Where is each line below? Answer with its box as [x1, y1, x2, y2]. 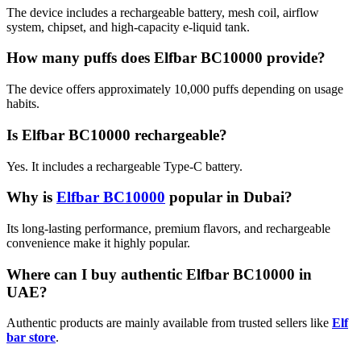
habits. [6, 97, 39, 111]
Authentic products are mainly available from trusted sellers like [6, 316, 332, 330]
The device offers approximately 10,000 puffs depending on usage [6, 82, 343, 97]
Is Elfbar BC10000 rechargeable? [6, 126, 227, 143]
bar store [6, 330, 56, 345]
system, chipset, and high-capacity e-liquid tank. [6, 19, 250, 34]
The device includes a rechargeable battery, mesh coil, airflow [6, 5, 319, 19]
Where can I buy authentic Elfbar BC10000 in [6, 265, 312, 283]
